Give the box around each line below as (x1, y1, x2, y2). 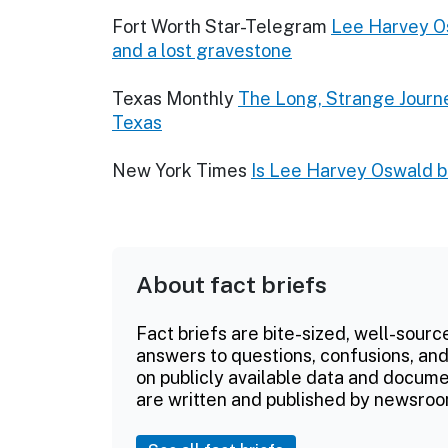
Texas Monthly (112, 88, 234, 110)
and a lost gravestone (112, 40, 292, 62)
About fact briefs (136, 271, 327, 299)
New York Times (112, 160, 247, 182)
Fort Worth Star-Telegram (112, 16, 327, 38)
